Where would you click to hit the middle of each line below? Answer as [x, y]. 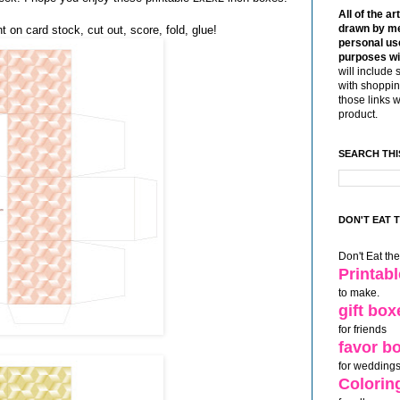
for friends [362, 330]
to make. [359, 293]
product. [358, 115]
